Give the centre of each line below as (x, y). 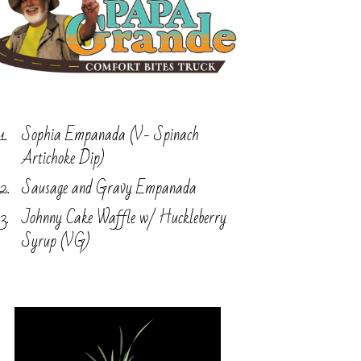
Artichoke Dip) (62, 158)
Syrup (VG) (55, 241)
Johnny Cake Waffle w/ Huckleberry (124, 218)
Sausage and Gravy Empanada (109, 188)
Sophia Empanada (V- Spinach (110, 135)
